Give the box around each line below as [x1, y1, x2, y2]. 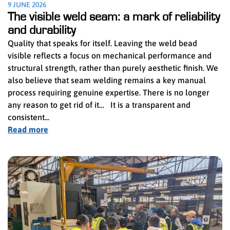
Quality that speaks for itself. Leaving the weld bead [8, 39, 197, 48]
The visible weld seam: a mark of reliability [8, 11, 220, 24]
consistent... [8, 112, 49, 122]
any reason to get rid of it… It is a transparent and [8, 100, 190, 110]
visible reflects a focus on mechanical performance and [8, 51, 212, 61]
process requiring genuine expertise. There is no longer [8, 88, 209, 98]
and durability [8, 24, 75, 37]
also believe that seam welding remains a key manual [8, 75, 206, 85]
